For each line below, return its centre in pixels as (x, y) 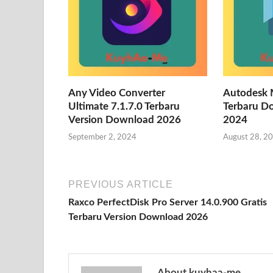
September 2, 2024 (102, 138)
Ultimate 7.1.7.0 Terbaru (124, 106)
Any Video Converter (117, 93)
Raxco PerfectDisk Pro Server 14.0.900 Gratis (168, 203)
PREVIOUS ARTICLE (121, 185)
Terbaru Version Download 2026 (138, 217)
